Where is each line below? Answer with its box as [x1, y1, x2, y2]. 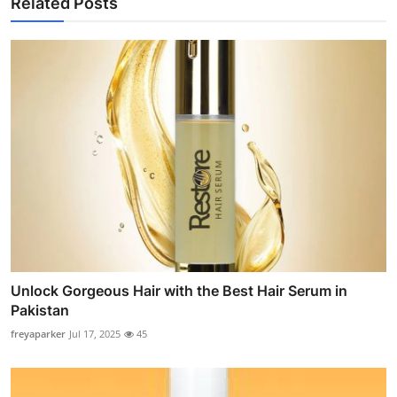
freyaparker [11, 327, 66, 341]
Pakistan [11, 301, 69, 320]
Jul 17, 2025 [69, 327, 121, 341]
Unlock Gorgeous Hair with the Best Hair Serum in [11, 282, 347, 300]
